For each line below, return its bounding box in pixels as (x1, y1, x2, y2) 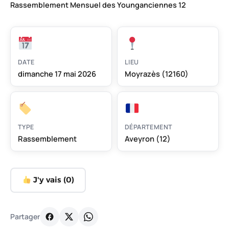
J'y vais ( (31, 175, 66, 185)
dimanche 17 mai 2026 (18, 68, 96, 79)
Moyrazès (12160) (125, 68, 189, 79)
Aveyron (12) (125, 133, 171, 144)
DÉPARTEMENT (125, 122, 173, 131)
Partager (10, 212, 40, 222)
